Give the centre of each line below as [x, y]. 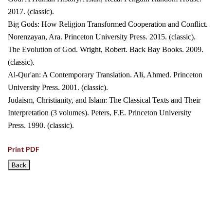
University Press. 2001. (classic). [58, 87]
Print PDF [24, 149]
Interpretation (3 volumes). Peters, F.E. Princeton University [100, 113]
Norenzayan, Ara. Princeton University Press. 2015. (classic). [102, 37]
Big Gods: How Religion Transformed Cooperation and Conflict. [108, 24]
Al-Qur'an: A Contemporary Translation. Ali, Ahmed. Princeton [105, 75]
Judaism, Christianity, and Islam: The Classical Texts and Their [104, 100]
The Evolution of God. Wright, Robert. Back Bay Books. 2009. [106, 49]
